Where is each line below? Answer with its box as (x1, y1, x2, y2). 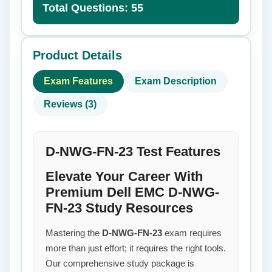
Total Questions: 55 (42, 2, 143, 14)
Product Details (33, 49, 122, 62)
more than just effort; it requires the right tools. (46, 243, 226, 253)
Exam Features (44, 76, 113, 86)
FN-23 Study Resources (46, 200, 193, 216)
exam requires (162, 228, 222, 238)
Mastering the (46, 228, 102, 238)
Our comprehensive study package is (46, 258, 194, 268)
